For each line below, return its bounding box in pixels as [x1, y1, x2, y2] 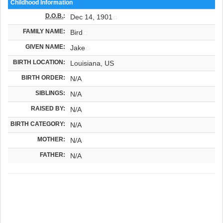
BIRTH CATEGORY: [10, 120, 65, 127]
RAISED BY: [31, 105, 65, 111]
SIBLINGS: [35, 89, 65, 96]
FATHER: [40, 151, 65, 158]
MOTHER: [37, 135, 65, 142]
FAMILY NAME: [23, 27, 65, 34]
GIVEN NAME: [25, 43, 65, 50]
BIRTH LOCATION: [13, 58, 65, 65]
